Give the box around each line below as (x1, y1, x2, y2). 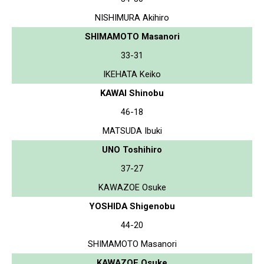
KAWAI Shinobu (100, 87, 164, 98)
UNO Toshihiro (102, 144, 162, 155)
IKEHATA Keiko (103, 68, 161, 80)
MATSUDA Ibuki (102, 125, 162, 136)
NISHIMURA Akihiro (95, 12, 169, 23)
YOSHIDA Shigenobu (89, 200, 175, 212)
